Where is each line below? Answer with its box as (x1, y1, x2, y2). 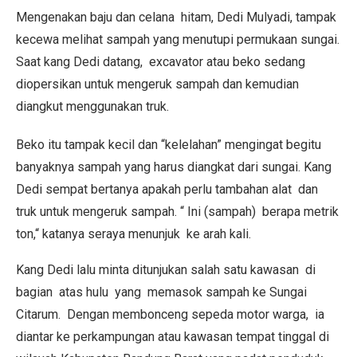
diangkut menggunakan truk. (16, 99, 169, 114)
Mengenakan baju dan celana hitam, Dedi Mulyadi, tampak (16, 10, 336, 25)
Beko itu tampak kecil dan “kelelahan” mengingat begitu (16, 137, 321, 152)
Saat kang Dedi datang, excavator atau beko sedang (16, 54, 305, 69)
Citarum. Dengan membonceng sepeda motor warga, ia (16, 307, 324, 322)
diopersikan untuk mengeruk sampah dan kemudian (16, 76, 299, 92)
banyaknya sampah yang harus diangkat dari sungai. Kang (16, 159, 331, 175)
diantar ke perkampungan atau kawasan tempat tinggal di (16, 329, 329, 344)
